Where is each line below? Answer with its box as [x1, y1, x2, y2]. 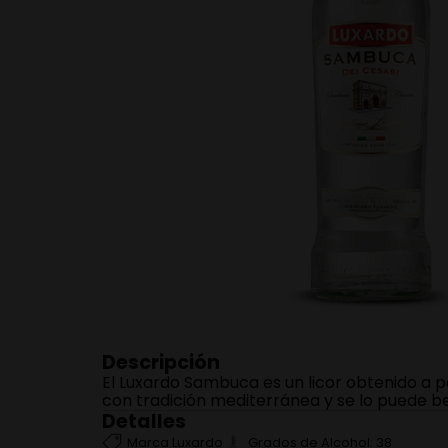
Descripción [102, 349, 220, 377]
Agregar [239, 154, 288, 172]
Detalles [102, 408, 186, 436]
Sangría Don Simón [185, 35, 316, 56]
